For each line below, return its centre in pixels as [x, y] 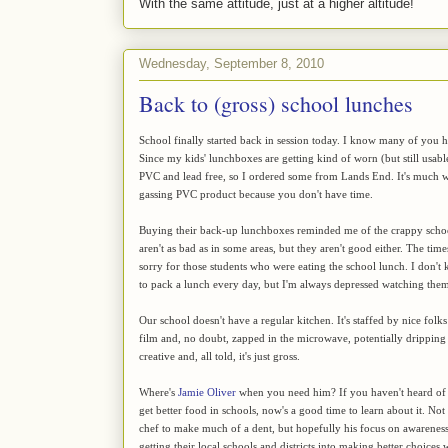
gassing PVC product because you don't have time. [256, 193]
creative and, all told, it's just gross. [219, 355]
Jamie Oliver [207, 391]
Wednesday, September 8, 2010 [231, 64]
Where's [158, 391]
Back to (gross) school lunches [276, 103]
